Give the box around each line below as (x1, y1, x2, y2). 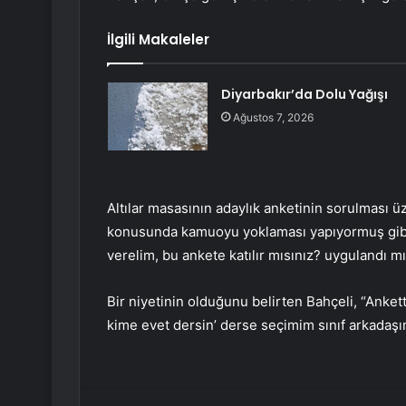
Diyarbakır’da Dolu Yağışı (220, 85, 388, 104)
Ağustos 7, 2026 (232, 111, 314, 125)
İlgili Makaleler (107, 30, 209, 50)
